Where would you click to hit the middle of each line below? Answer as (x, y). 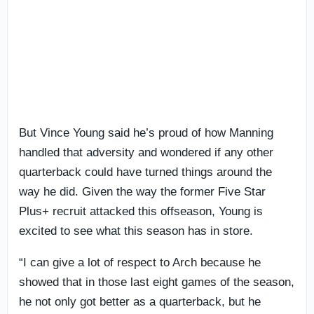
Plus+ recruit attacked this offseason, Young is (141, 211)
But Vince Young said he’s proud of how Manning (146, 132)
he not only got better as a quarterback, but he (140, 301)
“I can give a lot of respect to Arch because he (140, 262)
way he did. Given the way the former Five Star (142, 191)
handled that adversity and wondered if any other (146, 152)
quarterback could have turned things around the (145, 172)
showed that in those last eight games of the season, (157, 282)
